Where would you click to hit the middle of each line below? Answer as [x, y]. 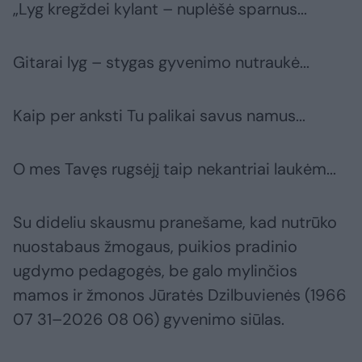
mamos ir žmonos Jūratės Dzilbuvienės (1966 [180, 295]
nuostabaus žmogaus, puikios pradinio [155, 247]
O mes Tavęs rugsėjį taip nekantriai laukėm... [175, 169]
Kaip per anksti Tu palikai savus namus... [159, 116]
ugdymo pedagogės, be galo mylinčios [155, 271]
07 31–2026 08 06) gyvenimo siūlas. [149, 320]
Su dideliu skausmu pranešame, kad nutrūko [175, 223]
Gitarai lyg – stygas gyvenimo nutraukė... [161, 63]
